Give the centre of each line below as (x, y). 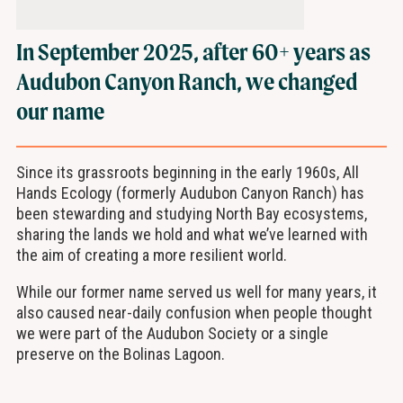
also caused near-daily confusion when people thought (194, 313)
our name (60, 111)
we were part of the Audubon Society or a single (172, 334)
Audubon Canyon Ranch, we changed (187, 81)
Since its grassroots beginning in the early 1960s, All (187, 173)
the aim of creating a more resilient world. (153, 255)
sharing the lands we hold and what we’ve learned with (192, 235)
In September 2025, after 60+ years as (193, 51)
